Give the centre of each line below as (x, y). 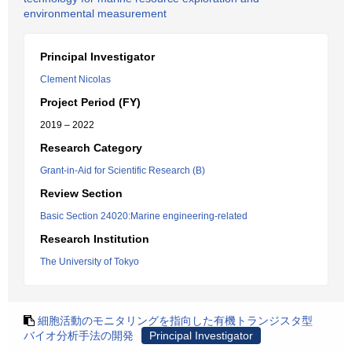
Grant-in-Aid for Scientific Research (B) (123, 170)
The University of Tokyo (90, 262)
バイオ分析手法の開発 (79, 335)
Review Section (81, 193)
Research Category (91, 148)
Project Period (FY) (90, 102)
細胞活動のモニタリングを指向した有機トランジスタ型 (175, 321)
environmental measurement (95, 13)
